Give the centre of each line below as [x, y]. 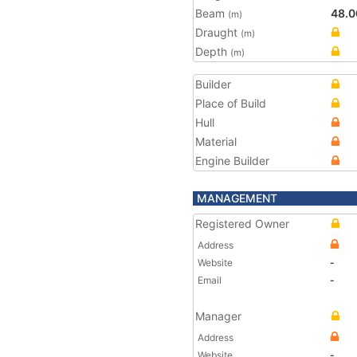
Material [216, 141]
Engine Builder [232, 161]
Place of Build [231, 103]
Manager [218, 316]
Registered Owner [242, 224]
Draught [218, 32]
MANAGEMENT [237, 198]
